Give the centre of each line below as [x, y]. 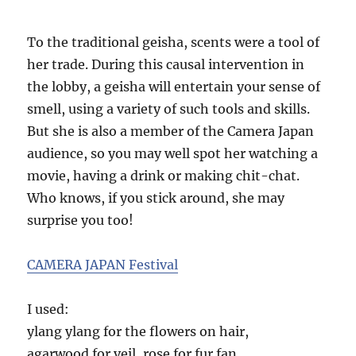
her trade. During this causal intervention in [166, 64]
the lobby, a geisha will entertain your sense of [174, 87]
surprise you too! [81, 220]
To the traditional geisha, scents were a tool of [174, 42]
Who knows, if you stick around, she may [156, 198]
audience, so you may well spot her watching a [173, 153]
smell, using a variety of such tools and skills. [169, 109]
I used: [50, 309]
